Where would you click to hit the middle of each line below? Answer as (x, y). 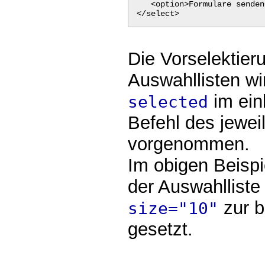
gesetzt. (161, 229)
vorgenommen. (189, 144)
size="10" (173, 208)
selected (168, 102)
